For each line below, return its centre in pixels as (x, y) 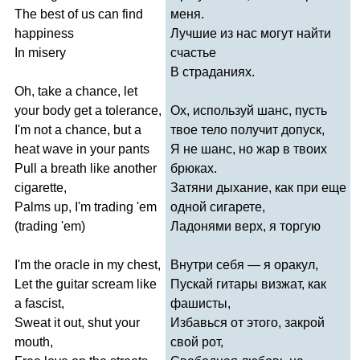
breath (69, 168)
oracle (72, 264)
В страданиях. (213, 72)
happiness (44, 33)
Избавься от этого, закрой (247, 322)
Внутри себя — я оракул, (244, 264)
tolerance (132, 110)
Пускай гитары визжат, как (248, 284)
